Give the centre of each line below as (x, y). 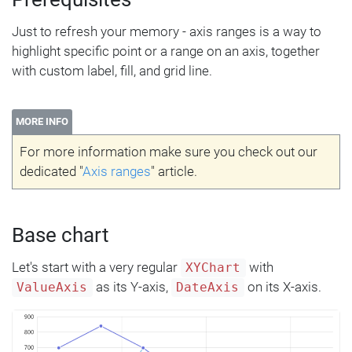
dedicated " (51, 172)
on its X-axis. (282, 287)
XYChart (213, 268)
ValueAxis (52, 288)
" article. (174, 172)
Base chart (60, 235)
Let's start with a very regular (96, 268)
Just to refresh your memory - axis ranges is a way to (167, 32)
